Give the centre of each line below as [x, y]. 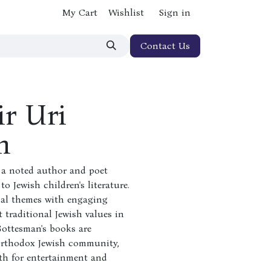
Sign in [175, 12]
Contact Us [165, 46]
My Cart [80, 12]
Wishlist [126, 12]
